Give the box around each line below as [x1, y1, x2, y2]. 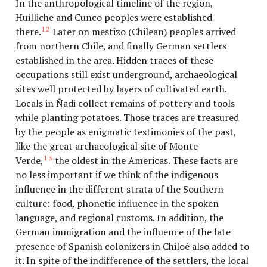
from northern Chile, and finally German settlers [15, 39, 227, 53]
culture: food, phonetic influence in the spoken [15, 197, 219, 210]
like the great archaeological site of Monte [15, 139, 198, 153]
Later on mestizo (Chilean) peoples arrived [49, 25, 236, 39]
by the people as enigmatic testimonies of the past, [15, 125, 237, 139]
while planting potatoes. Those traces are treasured [15, 111, 240, 125]
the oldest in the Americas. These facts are [52, 154, 238, 167]
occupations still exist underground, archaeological [15, 68, 238, 82]
